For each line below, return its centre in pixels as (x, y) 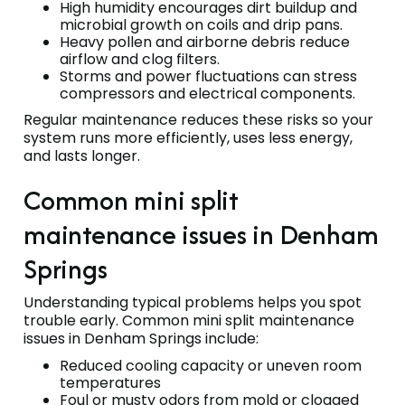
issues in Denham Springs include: (141, 338)
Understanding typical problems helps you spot (193, 302)
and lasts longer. (82, 155)
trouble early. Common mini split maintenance (189, 320)
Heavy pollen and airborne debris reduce (205, 42)
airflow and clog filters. (140, 59)
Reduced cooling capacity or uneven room (211, 365)
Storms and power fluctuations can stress (208, 76)
